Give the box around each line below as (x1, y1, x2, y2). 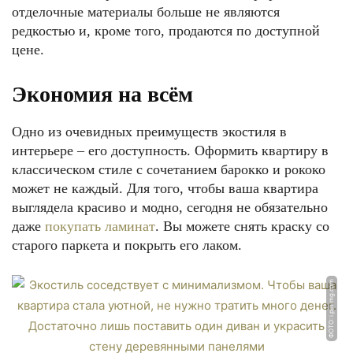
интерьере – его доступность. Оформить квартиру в (12, 143, 329, 158)
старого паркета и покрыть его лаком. (12, 237, 242, 253)
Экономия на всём (12, 82, 193, 106)
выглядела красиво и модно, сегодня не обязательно (12, 199, 328, 215)
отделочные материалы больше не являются (12, 4, 280, 20)
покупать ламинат (45, 218, 155, 234)
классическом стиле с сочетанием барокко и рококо (12, 162, 325, 177)
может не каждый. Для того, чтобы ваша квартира (12, 180, 318, 196)
